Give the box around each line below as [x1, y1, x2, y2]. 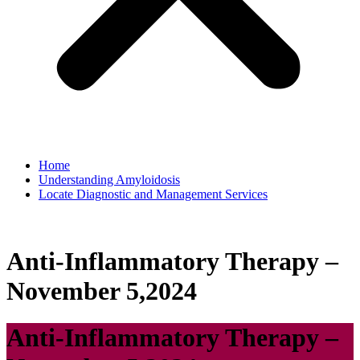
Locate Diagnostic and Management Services [39, 187, 268, 202]
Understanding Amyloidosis [39, 173, 180, 187]
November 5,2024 [6, 276, 197, 305]
